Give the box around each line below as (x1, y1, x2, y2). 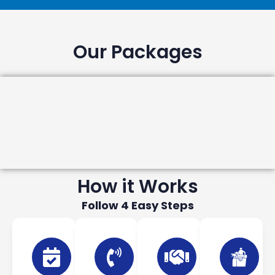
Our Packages (72, 39, 203, 65)
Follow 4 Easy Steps (81, 198, 194, 213)
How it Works (77, 174, 198, 199)
